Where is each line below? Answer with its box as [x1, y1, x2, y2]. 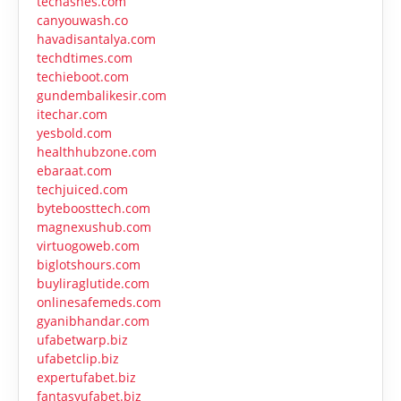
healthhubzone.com [37, 143, 157, 161]
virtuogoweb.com [37, 237, 140, 255]
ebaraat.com [37, 162, 112, 180]
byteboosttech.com [37, 200, 150, 218]
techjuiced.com [37, 181, 128, 199]
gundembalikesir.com [37, 87, 166, 105]
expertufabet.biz [37, 369, 136, 387]
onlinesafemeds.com [37, 294, 161, 311]
